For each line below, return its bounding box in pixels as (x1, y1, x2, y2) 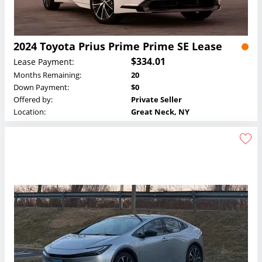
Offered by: (13, 94, 53, 105)
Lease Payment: (13, 56, 74, 67)
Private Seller (131, 94, 182, 105)
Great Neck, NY (131, 106, 189, 118)
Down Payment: (13, 82, 69, 93)
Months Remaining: (13, 70, 81, 81)
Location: (13, 106, 46, 118)
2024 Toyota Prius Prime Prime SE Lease (13, 39, 222, 54)
